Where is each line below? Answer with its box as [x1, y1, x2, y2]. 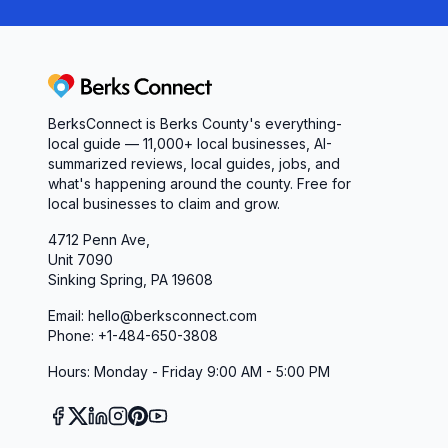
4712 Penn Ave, [48, 231, 150, 248]
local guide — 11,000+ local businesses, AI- [48, 135, 332, 152]
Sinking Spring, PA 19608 [48, 271, 213, 288]
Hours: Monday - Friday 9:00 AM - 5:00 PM [48, 363, 330, 380]
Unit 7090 [48, 251, 113, 268]
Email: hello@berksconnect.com [48, 307, 257, 324]
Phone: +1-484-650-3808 [48, 327, 218, 344]
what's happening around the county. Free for [48, 175, 351, 192]
